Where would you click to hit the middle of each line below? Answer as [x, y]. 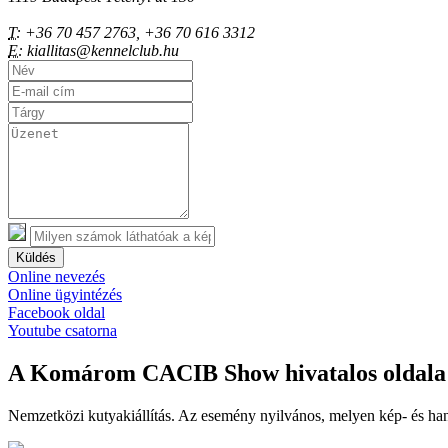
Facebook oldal [56, 313]
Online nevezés [56, 277]
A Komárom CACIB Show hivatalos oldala [227, 373]
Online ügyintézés [65, 295]
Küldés [36, 258]
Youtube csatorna [62, 331]
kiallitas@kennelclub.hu [101, 51]
